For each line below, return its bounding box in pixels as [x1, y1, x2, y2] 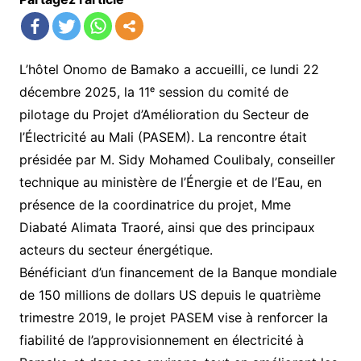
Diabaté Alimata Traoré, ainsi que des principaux [19, 218, 315, 235]
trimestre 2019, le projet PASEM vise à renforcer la [19, 309, 328, 326]
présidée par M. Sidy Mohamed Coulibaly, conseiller [19, 151, 335, 168]
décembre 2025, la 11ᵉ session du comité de [19, 83, 288, 100]
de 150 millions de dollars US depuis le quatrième [19, 286, 321, 303]
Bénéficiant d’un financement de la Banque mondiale [19, 263, 337, 280]
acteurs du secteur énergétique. [19, 241, 213, 258]
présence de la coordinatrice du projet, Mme [19, 196, 291, 213]
